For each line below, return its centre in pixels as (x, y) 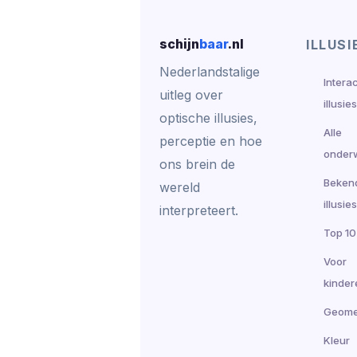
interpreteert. (199, 210)
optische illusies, (208, 118)
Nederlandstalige (210, 71)
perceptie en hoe (211, 141)
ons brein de (197, 164)
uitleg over (191, 94)
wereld (180, 187)
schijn (179, 43)
